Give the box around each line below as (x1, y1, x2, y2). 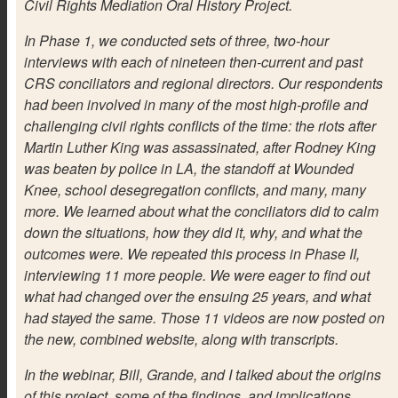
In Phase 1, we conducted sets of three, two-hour (23, 29, 329, 51)
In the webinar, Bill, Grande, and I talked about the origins (23, 363, 381, 385)
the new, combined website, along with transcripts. (23, 328, 338, 349)
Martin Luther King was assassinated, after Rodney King (23, 136, 376, 157)
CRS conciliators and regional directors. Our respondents (23, 72, 383, 93)
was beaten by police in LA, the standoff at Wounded (23, 157, 354, 179)
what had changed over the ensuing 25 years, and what (23, 285, 370, 306)
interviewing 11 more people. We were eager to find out (23, 264, 370, 285)
